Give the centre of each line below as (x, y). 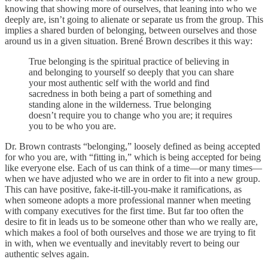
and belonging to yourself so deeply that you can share (131, 72)
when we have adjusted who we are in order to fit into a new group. (133, 178)
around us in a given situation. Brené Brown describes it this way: (129, 41)
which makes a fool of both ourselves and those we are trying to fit (130, 232)
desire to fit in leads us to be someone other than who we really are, (131, 221)
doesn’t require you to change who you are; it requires (130, 115)
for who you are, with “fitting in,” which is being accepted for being (133, 157)
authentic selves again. (47, 254)
